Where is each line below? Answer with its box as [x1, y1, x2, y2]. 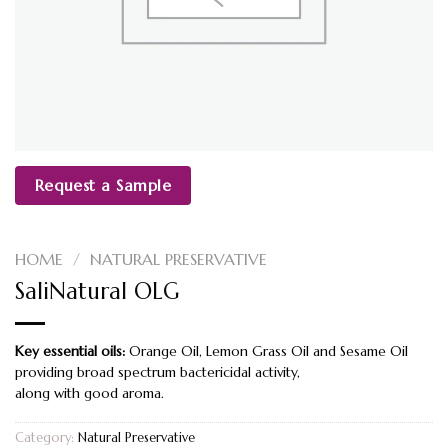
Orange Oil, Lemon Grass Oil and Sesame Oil [125, 343, 408, 361]
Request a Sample [34, 176, 172, 195]
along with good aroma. [15, 385, 164, 403]
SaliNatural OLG [15, 277, 179, 306]
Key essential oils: [15, 343, 125, 361]
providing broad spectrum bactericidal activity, [15, 364, 300, 382]
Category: [15, 429, 78, 446]
